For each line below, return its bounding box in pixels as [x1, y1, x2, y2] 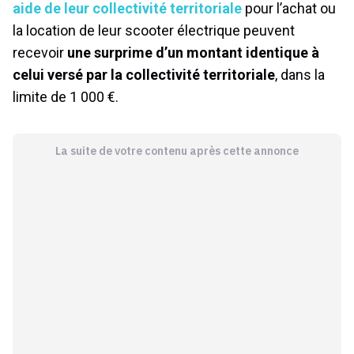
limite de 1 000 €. [13, 88, 119, 105]
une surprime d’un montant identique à [67, 43, 319, 61]
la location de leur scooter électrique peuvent [13, 21, 295, 39]
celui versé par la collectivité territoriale [13, 66, 275, 83]
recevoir [13, 43, 67, 61]
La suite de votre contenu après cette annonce [55, 143, 299, 158]
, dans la [275, 66, 325, 83]
